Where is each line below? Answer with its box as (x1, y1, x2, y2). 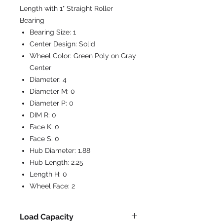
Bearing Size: (30, 28, 73, 36)
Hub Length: (30, 158, 71, 166)
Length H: (30, 170, 63, 178)
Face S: (30, 135, 55, 143)
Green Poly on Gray (74, 52, 136, 60)
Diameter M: (30, 87, 71, 95)
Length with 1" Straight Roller (20, 4, 113, 12)
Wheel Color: (30, 52, 74, 60)
